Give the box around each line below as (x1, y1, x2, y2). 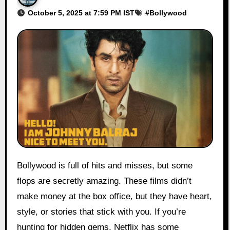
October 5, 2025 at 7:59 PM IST (27, 8, 135, 17)
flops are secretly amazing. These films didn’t (16, 176, 191, 186)
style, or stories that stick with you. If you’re (16, 207, 186, 217)
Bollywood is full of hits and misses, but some (16, 161, 23, 171)
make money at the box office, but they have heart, (16, 191, 212, 202)
